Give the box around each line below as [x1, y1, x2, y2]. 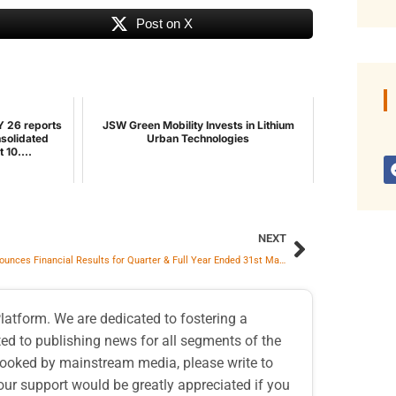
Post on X [135, 16, 193, 32]
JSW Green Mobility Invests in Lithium [102, 118, 294, 133]
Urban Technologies [147, 132, 250, 146]
